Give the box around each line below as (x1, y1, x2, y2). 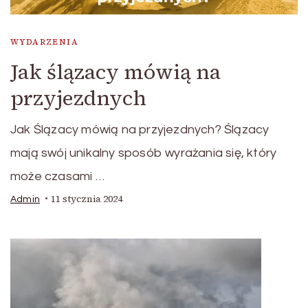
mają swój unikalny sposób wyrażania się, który (10, 146, 277, 159)
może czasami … (10, 169, 104, 183)
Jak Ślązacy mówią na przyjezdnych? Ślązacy (10, 122, 269, 136)
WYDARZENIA (10, 36, 78, 47)
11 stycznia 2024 (51, 192, 122, 206)
